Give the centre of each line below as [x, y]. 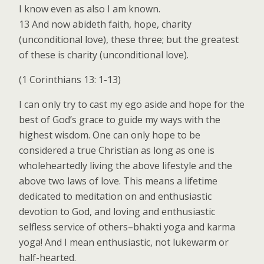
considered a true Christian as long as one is [117, 150]
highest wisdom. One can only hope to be [110, 135]
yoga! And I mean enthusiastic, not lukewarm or [124, 242]
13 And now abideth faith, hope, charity [105, 24]
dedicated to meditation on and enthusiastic [115, 196]
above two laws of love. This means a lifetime [118, 181]
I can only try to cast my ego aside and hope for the [132, 104]
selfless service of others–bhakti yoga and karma [127, 227]
